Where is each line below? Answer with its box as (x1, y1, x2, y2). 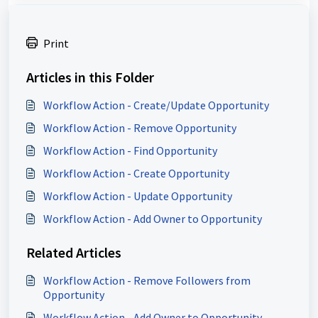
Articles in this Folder (26, 68, 154, 87)
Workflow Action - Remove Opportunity (43, 121, 236, 136)
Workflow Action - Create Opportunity (43, 166, 229, 181)
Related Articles (26, 243, 121, 262)
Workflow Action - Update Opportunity (43, 189, 232, 204)
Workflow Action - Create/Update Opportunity (43, 98, 269, 113)
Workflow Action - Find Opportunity (43, 143, 217, 158)
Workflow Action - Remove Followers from (43, 273, 251, 288)
